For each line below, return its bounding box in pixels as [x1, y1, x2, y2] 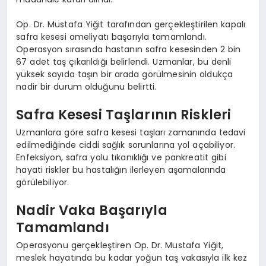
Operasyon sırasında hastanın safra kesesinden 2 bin [16, 43, 241, 55]
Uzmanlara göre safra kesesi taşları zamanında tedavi [16, 126, 246, 138]
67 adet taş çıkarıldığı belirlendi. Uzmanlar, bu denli [16, 55, 232, 68]
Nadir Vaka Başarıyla [16, 201, 167, 220]
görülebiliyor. [16, 176, 69, 188]
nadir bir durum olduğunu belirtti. [16, 80, 157, 93]
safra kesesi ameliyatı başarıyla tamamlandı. [16, 30, 207, 43]
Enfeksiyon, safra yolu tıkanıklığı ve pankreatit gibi [16, 151, 226, 163]
